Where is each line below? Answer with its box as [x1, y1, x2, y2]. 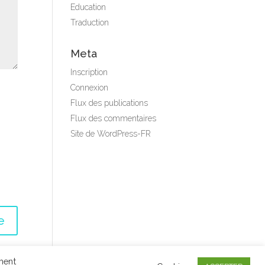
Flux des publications [70, 98, 148, 108]
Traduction [70, 18, 109, 27]
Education [70, 2, 106, 12]
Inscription [70, 67, 108, 77]
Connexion [70, 83, 109, 92]
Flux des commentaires [70, 114, 157, 123]
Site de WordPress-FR [70, 129, 151, 138]
